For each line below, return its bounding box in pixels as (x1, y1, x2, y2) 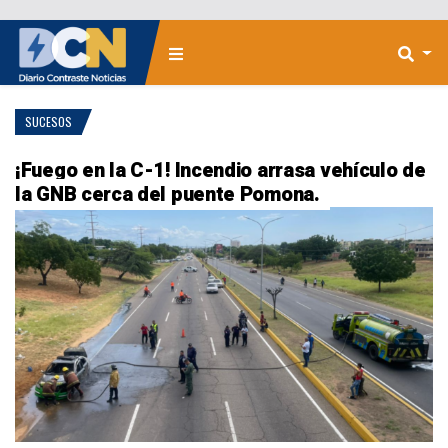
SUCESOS (25, 113, 72, 130)
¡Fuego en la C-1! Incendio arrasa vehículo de (15, 156, 426, 185)
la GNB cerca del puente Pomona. (15, 180, 320, 209)
